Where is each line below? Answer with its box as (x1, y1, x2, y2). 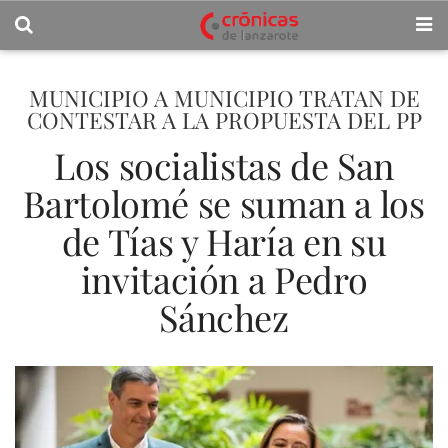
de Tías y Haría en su (61, 217, 387, 265)
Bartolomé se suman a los (23, 179, 425, 227)
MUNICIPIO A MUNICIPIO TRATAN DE (28, 83, 420, 113)
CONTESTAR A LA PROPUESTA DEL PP (26, 105, 422, 135)
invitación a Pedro (80, 255, 368, 303)
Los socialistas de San (53, 141, 395, 189)
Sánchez (159, 293, 289, 341)
